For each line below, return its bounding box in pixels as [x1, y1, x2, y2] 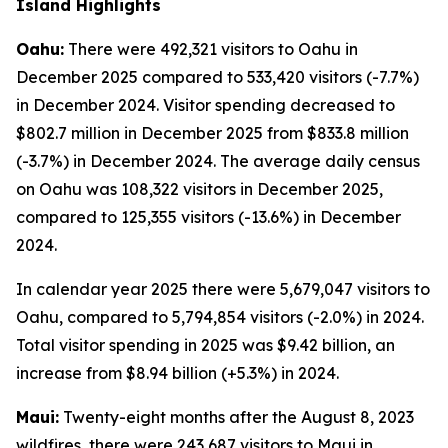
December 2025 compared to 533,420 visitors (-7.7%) [16, 67, 419, 87]
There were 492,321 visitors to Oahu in [64, 39, 358, 59]
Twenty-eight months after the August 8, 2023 [59, 407, 414, 427]
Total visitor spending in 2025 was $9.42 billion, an [16, 335, 395, 355]
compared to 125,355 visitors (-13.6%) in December [16, 207, 401, 227]
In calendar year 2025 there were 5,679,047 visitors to [16, 279, 430, 299]
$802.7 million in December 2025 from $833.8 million [16, 123, 409, 143]
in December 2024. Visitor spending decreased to [16, 95, 395, 115]
